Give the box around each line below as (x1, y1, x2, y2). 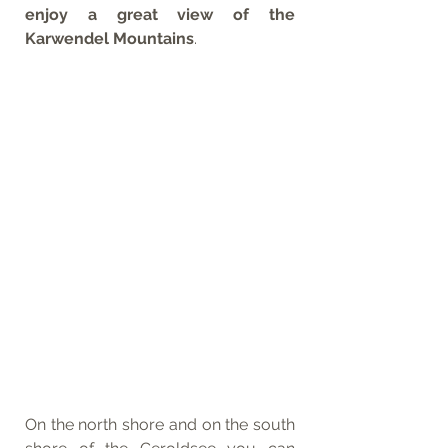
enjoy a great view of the (25, 5, 295, 24)
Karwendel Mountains (25, 29, 194, 48)
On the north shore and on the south (25, 414, 295, 434)
